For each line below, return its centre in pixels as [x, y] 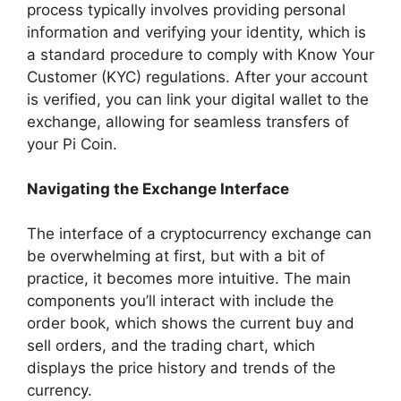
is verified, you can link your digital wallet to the [198, 99]
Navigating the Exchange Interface [158, 188]
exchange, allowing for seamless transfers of [188, 121]
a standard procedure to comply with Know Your [200, 54]
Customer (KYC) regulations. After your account [197, 77]
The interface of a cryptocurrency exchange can [199, 233]
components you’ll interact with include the [180, 300]
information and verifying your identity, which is [196, 32]
